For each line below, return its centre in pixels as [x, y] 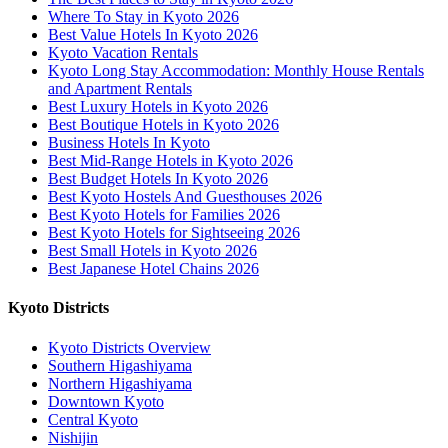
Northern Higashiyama [120, 383]
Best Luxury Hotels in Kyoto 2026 [158, 107]
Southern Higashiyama [120, 365]
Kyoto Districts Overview [129, 347]
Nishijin [73, 437]
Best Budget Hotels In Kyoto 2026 [158, 179]
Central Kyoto [93, 419]
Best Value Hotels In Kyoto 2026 [153, 35]
